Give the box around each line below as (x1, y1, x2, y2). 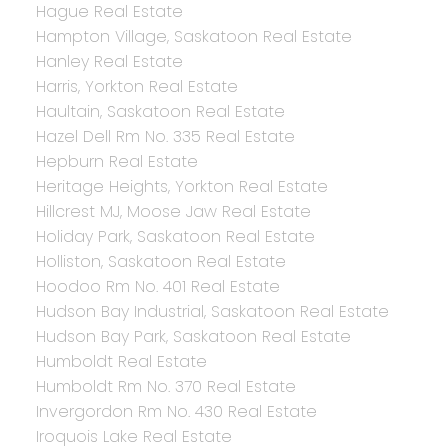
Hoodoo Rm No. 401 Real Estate (35, 275, 280, 299)
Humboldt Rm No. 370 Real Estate (35, 375, 296, 399)
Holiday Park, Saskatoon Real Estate (35, 225, 315, 249)
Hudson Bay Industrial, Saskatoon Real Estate (35, 300, 389, 324)
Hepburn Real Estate (35, 150, 198, 174)
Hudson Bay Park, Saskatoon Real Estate (35, 325, 351, 349)
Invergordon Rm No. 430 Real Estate (35, 400, 317, 424)
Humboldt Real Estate (35, 350, 207, 374)
